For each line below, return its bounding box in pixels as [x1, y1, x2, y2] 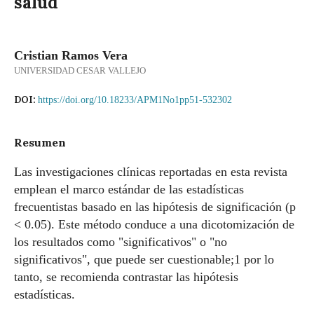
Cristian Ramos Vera [14, 48, 128, 62]
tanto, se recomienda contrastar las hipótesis [14, 270, 238, 284]
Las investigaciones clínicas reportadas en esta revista [14, 165, 287, 179]
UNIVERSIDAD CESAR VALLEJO [14, 65, 146, 76]
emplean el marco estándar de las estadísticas [14, 182, 244, 196]
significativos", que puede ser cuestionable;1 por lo [14, 252, 274, 266]
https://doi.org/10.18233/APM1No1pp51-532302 [38, 95, 232, 105]
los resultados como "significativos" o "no [14, 235, 227, 249]
